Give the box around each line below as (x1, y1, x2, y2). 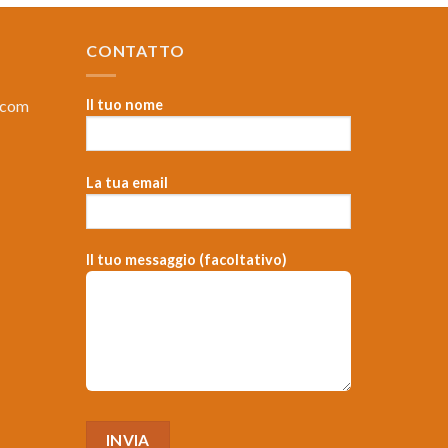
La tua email (86, 173, 168, 191)
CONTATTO (86, 41, 185, 61)
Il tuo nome (86, 95, 163, 113)
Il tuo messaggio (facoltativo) (86, 251, 287, 269)
